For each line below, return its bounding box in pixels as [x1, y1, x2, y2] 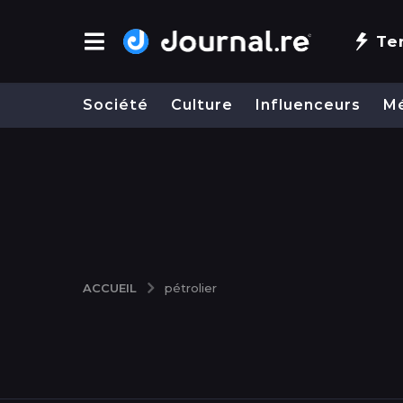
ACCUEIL [83, 280, 137, 295]
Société [83, 96, 148, 114]
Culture [171, 96, 233, 114]
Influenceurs [255, 96, 361, 114]
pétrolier [165, 280, 217, 295]
